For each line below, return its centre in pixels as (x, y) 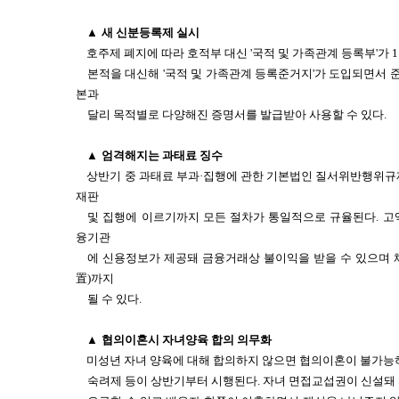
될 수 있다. (115, 299)
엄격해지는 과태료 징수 (162, 155)
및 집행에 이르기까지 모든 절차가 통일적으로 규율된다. (233, 217)
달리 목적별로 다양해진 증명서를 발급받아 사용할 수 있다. (237, 114)
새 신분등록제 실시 (151, 33)
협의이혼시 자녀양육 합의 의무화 (187, 340)
